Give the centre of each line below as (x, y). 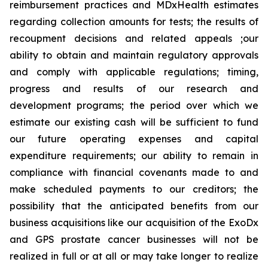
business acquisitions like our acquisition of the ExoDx (134, 222)
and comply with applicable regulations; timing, (134, 71)
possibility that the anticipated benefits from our (134, 205)
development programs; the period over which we (134, 105)
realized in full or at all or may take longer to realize (134, 256)
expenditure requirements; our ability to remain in (134, 155)
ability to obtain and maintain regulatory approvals (134, 55)
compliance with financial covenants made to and (134, 172)
